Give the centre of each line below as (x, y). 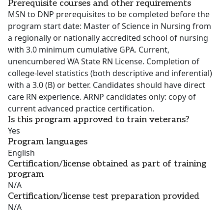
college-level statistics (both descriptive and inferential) (110, 73)
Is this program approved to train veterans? (99, 120)
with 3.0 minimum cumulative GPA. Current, (89, 50)
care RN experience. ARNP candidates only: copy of (102, 97)
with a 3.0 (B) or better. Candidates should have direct (107, 85)
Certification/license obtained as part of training (107, 164)
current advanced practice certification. (81, 109)
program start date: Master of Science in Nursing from (110, 26)
